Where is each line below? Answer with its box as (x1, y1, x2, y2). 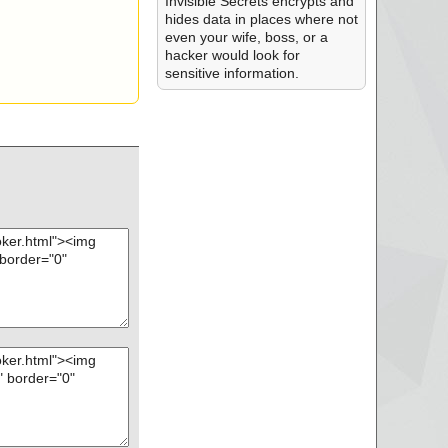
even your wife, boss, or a (164, 29, 328, 45)
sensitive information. (164, 65, 299, 81)
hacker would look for (164, 47, 300, 63)
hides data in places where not (164, 11, 358, 27)
